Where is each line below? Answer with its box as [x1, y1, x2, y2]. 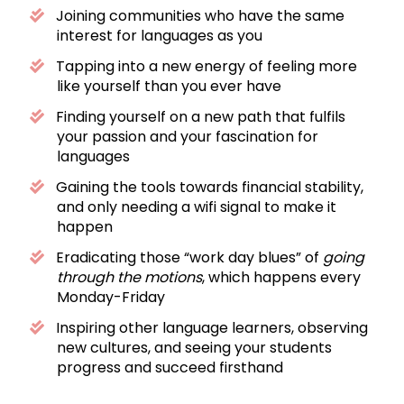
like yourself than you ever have [56, 75, 281, 96]
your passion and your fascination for [56, 125, 318, 147]
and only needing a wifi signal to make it [56, 196, 336, 217]
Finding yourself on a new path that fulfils [56, 106, 346, 127]
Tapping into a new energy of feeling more [56, 55, 358, 77]
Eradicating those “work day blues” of [56, 246, 324, 268]
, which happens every [201, 266, 361, 288]
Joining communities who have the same [56, 5, 345, 26]
